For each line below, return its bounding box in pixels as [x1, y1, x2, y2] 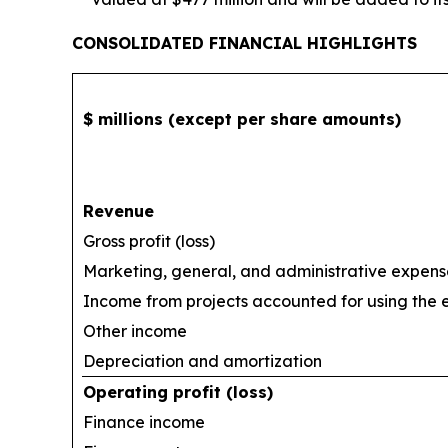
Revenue [83, 200, 154, 221]
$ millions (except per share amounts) [83, 108, 401, 129]
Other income [83, 320, 187, 341]
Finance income [83, 411, 205, 432]
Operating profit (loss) [83, 381, 273, 402]
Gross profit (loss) [83, 230, 215, 251]
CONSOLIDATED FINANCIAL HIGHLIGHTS [72, 32, 417, 53]
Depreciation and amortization [83, 350, 322, 371]
